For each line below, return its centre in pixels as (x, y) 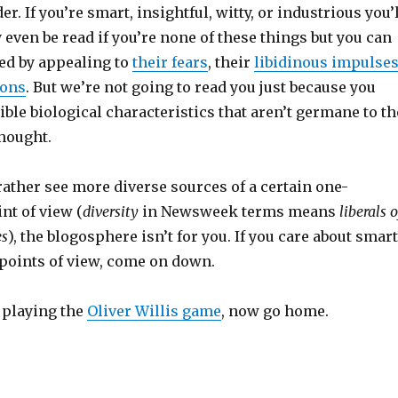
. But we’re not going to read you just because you (200, 87)
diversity (110, 211)
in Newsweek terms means (239, 211)
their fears (170, 62)
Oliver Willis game (154, 311)
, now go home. (275, 311)
